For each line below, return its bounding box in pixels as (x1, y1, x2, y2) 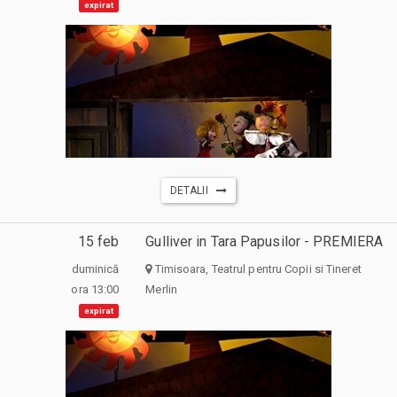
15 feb (77, 232, 120, 250)
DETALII (169, 183, 216, 197)
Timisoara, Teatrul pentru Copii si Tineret (152, 262, 362, 276)
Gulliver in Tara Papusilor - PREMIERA (145, 232, 384, 250)
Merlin (145, 283, 177, 297)
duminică (71, 262, 120, 276)
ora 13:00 (71, 283, 120, 297)
